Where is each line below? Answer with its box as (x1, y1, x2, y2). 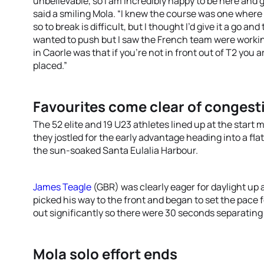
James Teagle (33, 180, 91, 193)
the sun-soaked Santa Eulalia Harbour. (33, 144, 198, 157)
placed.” (33, 59, 67, 72)
